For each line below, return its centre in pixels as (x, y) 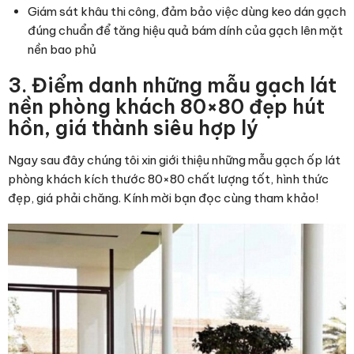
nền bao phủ (62, 50)
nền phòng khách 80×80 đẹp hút (166, 107)
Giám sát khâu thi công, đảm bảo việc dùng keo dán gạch (187, 12)
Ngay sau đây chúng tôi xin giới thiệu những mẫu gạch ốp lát (174, 160)
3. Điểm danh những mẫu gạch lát (172, 86)
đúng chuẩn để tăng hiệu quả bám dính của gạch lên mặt (185, 31)
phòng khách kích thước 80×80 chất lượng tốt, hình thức (168, 179)
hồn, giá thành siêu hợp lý (133, 128)
